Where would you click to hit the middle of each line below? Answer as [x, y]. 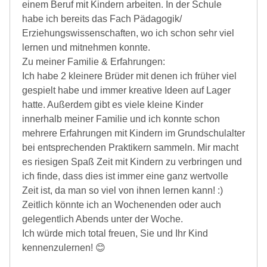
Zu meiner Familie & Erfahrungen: [94, 62]
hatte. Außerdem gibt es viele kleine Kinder [113, 105]
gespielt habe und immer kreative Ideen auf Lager [126, 90]
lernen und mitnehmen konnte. [86, 47]
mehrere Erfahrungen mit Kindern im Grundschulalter [133, 133]
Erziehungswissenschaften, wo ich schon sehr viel [128, 33]
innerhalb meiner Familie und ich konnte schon [121, 119]
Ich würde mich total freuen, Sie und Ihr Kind [115, 233]
